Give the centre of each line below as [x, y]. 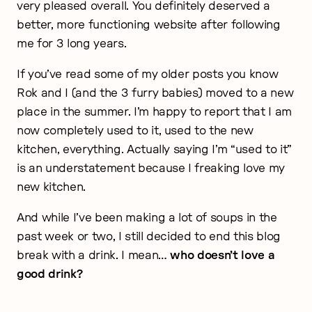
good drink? [51, 274]
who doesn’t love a [223, 255]
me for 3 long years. [72, 43]
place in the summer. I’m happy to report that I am [155, 111]
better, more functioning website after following [149, 24]
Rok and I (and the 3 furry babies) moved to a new [155, 93]
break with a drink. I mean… [94, 255]
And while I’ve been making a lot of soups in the [147, 217]
